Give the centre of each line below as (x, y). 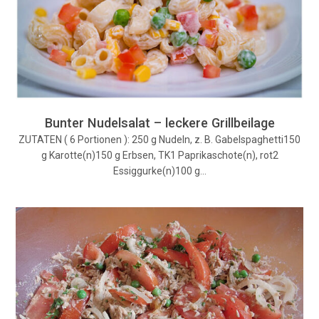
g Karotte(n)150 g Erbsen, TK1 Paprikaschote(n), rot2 (159, 155)
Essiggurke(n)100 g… (159, 171)
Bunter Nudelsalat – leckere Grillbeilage (159, 122)
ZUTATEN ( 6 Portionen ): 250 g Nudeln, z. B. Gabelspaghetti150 (159, 139)
